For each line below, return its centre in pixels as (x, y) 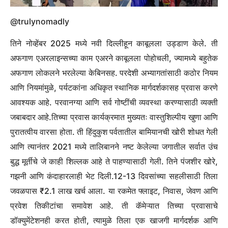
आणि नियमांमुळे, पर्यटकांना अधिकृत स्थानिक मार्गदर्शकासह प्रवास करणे (114, 88)
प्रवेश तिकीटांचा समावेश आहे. (66, 206)
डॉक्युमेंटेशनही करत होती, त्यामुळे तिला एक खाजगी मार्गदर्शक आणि (114, 221)
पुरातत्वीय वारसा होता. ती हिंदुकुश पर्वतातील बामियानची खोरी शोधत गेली (114, 132)
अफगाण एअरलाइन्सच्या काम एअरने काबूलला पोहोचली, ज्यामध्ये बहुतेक (114, 58)
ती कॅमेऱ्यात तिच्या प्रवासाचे (170, 206)
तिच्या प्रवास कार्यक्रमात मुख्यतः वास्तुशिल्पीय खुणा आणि (135, 117)
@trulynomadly (40, 22)
